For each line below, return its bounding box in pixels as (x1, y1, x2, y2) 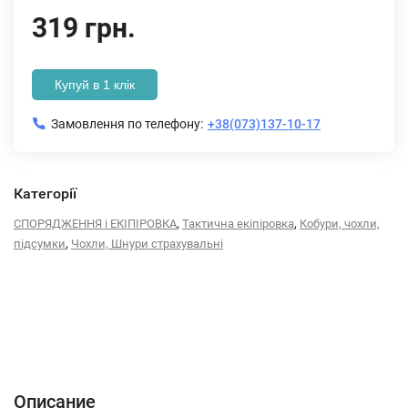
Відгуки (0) (206, 339, 260, 352)
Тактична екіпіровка (182, 217, 294, 230)
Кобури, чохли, (300, 217, 380, 230)
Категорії (14, 185, 76, 202)
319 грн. (32, 12, 136, 44)
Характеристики (98, 339, 183, 352)
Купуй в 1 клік (55, 77, 135, 92)
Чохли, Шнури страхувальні (71, 237, 223, 250)
